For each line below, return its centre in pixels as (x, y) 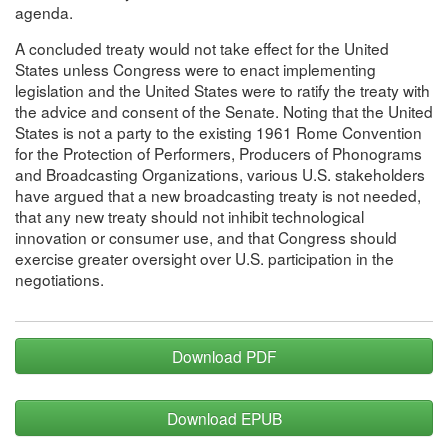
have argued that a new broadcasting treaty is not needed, (218, 195)
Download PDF (224, 356)
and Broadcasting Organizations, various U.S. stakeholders (220, 174)
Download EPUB (224, 418)
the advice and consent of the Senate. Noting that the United (224, 111)
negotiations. (59, 279)
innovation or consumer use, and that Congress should (206, 237)
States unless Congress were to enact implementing (195, 69)
